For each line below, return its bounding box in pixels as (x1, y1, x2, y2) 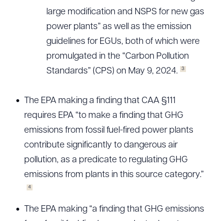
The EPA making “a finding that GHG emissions (24, 205, 204, 214)
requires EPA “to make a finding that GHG (24, 111, 184, 120)
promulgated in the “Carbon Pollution (46, 52, 189, 61)
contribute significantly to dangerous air (24, 141, 178, 150)
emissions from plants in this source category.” (24, 170, 204, 180)
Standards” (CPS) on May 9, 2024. (46, 67, 178, 76)
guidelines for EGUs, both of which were (46, 37, 200, 46)
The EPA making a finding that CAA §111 (24, 96, 176, 106)
